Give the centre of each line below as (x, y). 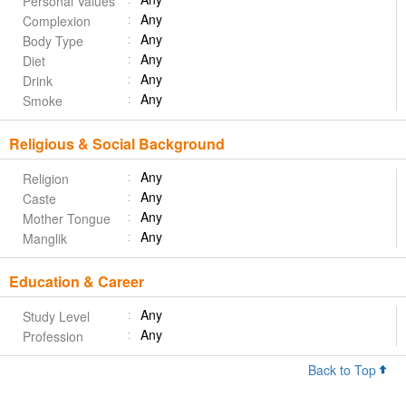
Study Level (56, 317)
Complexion (57, 21)
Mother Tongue (67, 219)
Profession (53, 337)
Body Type (53, 41)
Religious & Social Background (117, 144)
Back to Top (344, 370)
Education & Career (77, 282)
